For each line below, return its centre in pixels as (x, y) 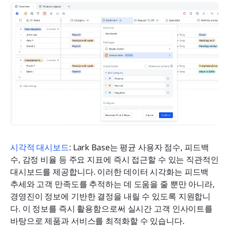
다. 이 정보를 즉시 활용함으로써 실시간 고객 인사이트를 (112, 208)
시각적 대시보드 (40, 147)
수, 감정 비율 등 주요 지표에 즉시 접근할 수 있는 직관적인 (114, 159)
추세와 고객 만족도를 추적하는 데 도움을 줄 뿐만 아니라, (112, 184)
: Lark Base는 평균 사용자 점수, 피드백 (139, 147)
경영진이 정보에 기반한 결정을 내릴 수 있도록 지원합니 (111, 196)
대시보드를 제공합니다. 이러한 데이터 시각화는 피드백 (110, 171)
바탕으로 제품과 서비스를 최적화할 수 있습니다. (97, 221)
